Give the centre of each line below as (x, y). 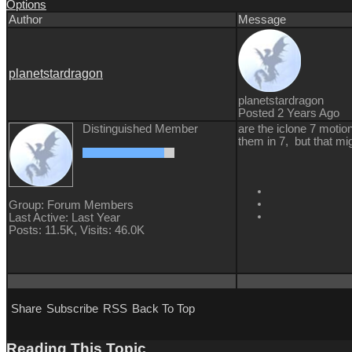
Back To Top (163, 309)
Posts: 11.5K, (43, 231)
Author (26, 20)
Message (262, 20)
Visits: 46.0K (112, 231)
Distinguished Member (140, 129)
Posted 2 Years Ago (289, 114)
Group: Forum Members (71, 205)
